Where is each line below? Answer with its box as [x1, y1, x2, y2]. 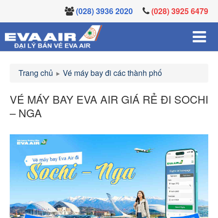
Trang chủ [18, 67, 53, 78]
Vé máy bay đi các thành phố [63, 67, 162, 78]
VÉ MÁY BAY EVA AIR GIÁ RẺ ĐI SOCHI [10, 91, 208, 107]
